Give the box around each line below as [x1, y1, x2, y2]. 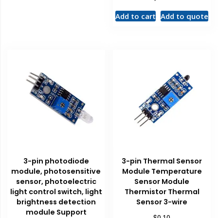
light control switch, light [10, 187, 102, 197]
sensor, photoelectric [16, 177, 96, 187]
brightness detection [16, 197, 96, 207]
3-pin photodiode [23, 156, 89, 166]
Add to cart [115, 11, 156, 21]
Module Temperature [122, 166, 202, 177]
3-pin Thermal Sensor [122, 156, 202, 166]
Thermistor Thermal [124, 187, 200, 197]
